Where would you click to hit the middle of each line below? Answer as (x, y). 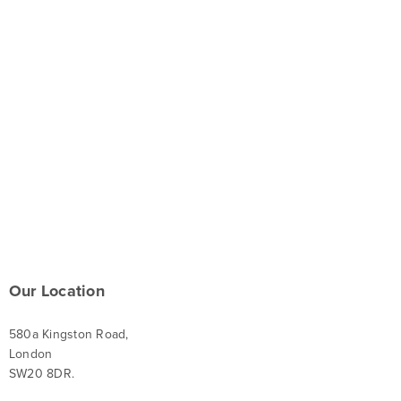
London (31, 354)
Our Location (57, 290)
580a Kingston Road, (69, 335)
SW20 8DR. (42, 374)
